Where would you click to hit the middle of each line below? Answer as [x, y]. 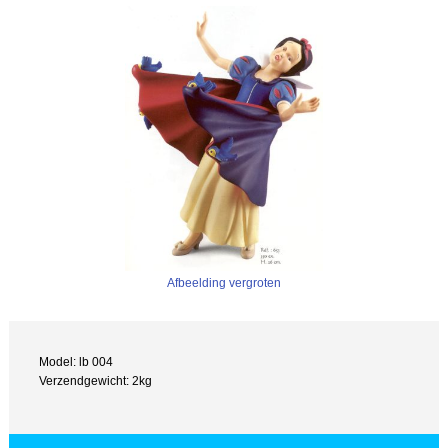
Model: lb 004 [76, 362]
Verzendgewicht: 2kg [96, 381]
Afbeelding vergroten [224, 282]
